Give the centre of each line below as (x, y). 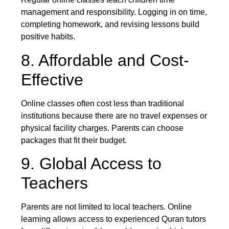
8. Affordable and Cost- (105, 60)
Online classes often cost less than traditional (102, 103)
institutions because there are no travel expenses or (114, 116)
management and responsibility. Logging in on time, (114, 12)
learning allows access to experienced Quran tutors (113, 219)
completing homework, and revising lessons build (110, 25)
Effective (52, 79)
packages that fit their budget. (74, 140)
